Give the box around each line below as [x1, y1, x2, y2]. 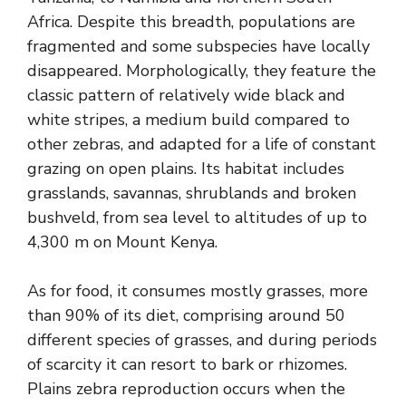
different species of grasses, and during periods [27, 328, 377, 351]
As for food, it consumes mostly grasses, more [27, 279, 368, 302]
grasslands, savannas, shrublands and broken [27, 181, 356, 204]
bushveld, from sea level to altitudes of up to [27, 206, 367, 228]
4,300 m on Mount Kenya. [27, 230, 217, 253]
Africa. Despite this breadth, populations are [27, 10, 355, 33]
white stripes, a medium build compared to [27, 108, 350, 130]
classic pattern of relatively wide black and [27, 83, 345, 106]
